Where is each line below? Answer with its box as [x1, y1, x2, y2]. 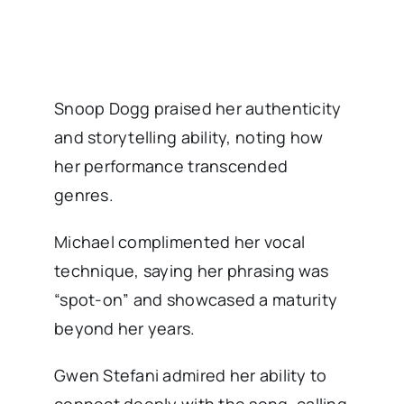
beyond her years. [53, 317, 196, 340]
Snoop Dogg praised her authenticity [53, 97, 342, 120]
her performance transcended [53, 155, 289, 178]
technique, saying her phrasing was [53, 260, 329, 282]
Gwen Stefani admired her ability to [53, 364, 327, 387]
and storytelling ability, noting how [53, 126, 324, 149]
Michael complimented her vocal [53, 231, 306, 253]
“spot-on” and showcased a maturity [53, 289, 338, 311]
